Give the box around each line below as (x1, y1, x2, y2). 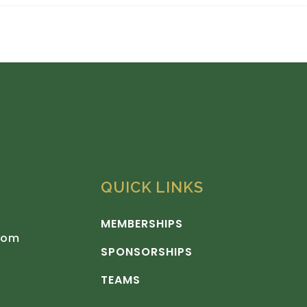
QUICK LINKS (101, 177, 204, 196)
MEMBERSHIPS (101, 215, 183, 232)
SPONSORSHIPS (101, 243, 193, 260)
